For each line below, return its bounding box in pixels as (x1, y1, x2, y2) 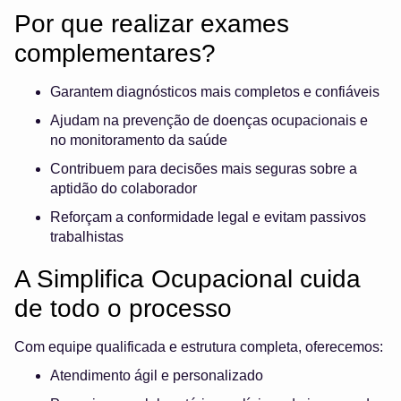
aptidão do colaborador (50, 181, 197, 197)
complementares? (14, 39, 216, 68)
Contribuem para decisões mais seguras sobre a (50, 161, 357, 177)
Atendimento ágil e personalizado (50, 368, 263, 384)
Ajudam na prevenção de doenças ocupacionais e (50, 113, 368, 129)
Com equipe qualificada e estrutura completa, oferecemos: (14, 339, 383, 355)
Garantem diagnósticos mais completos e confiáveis (50, 84, 380, 100)
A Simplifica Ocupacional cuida (14, 265, 361, 294)
